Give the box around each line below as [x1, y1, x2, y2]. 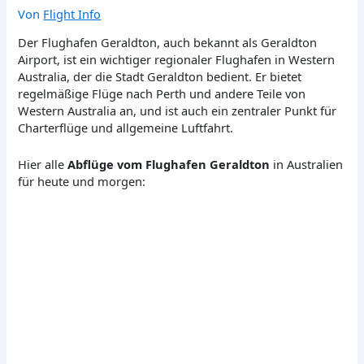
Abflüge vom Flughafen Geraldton [67, 155, 271, 172]
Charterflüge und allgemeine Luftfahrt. [18, 119, 234, 136]
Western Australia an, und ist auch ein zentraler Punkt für [18, 102, 337, 119]
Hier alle [18, 155, 68, 172]
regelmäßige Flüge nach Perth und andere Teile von [18, 85, 306, 102]
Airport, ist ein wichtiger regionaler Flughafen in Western [18, 51, 336, 68]
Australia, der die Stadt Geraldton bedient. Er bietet [18, 68, 302, 85]
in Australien [270, 155, 344, 172]
